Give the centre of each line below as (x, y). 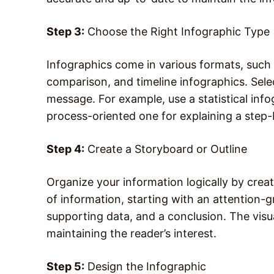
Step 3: (65, 31)
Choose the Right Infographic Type (177, 31)
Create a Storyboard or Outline (166, 149)
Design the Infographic (145, 266)
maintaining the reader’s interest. (131, 233)
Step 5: (65, 266)
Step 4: (65, 149)
